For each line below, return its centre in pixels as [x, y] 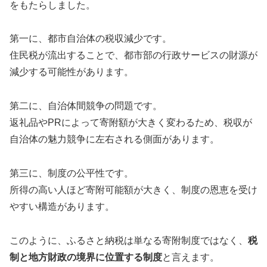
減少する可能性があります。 [72, 72]
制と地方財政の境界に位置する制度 [86, 257]
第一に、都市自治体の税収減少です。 [91, 39]
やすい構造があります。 [62, 206]
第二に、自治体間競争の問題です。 [86, 106]
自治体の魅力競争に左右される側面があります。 [114, 139]
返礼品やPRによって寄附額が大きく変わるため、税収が [131, 123]
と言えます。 [191, 257]
